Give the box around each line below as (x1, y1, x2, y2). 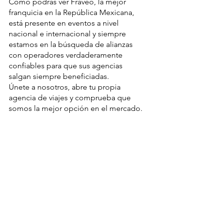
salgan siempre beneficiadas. (9, 72, 109, 81)
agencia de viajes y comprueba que (9, 93, 133, 102)
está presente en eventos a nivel (9, 18, 121, 28)
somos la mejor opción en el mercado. (9, 104, 142, 113)
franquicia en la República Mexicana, (9, 8, 136, 17)
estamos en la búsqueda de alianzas (9, 40, 135, 49)
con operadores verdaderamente (9, 50, 124, 60)
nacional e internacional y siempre (9, 29, 128, 38)
